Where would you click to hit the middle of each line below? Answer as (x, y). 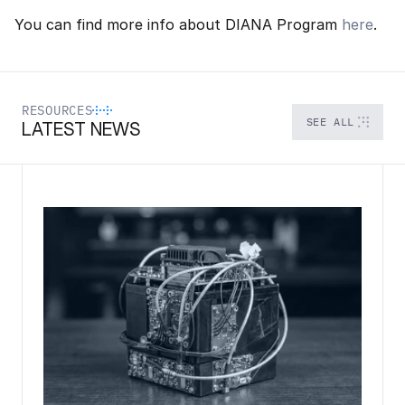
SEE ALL (330, 122)
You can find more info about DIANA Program (178, 24)
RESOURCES (57, 110)
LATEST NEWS (81, 129)
